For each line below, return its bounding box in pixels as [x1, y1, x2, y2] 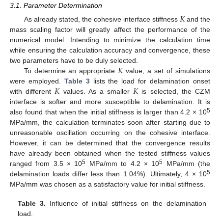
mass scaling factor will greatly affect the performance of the [10, 26, 210, 34]
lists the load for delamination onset [89, 77, 211, 85]
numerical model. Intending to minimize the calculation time [10, 36, 210, 44]
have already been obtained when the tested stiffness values [10, 149, 210, 158]
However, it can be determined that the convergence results [10, 139, 210, 147]
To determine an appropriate [24, 67, 118, 75]
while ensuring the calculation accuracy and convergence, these [10, 46, 210, 55]
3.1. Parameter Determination [10, 1, 102, 10]
